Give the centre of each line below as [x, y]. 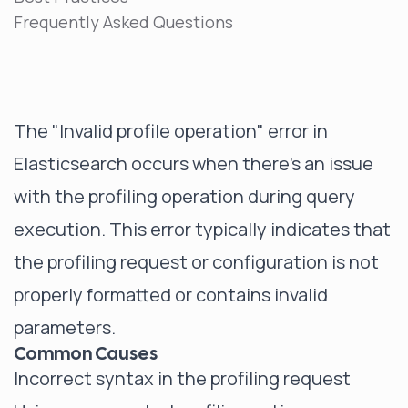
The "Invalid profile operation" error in [171, 131]
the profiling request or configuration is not [196, 262]
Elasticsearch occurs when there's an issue [194, 163]
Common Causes [86, 353]
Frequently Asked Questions [123, 22]
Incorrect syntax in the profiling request [182, 378]
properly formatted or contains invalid [171, 295]
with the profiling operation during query [184, 196]
